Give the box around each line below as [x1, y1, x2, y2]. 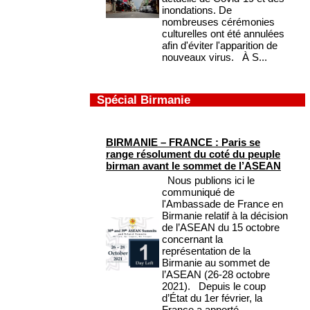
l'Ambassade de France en [162, 198, 283, 210]
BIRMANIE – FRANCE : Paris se [106, 136, 260, 149]
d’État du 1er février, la [162, 292, 262, 304]
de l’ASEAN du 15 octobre [162, 221, 280, 234]
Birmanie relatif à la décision [162, 210, 288, 222]
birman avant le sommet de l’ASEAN [106, 160, 281, 172]
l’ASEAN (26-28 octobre [162, 268, 270, 281]
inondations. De [162, 4, 232, 17]
